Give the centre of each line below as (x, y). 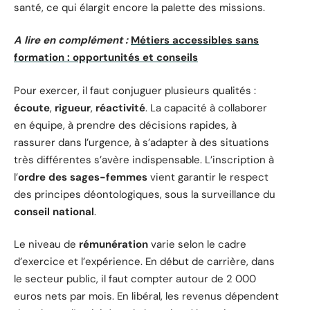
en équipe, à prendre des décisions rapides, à (125, 125)
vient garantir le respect (208, 177)
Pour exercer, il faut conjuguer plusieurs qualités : (135, 90)
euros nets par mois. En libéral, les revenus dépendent (146, 297)
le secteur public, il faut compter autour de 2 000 (135, 279)
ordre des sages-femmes (83, 177)
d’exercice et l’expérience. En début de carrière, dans (144, 262)
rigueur (73, 108)
